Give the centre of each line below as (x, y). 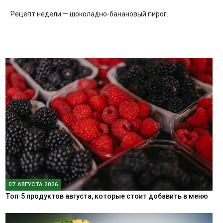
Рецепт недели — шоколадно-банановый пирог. (89, 14)
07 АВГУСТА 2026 (33, 184)
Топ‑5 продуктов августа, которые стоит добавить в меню (107, 196)
